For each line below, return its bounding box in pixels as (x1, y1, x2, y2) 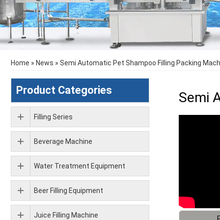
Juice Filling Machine (34, 211, 98, 219)
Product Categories (16, 84, 112, 96)
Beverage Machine (34, 137, 92, 145)
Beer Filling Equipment (34, 187, 103, 194)
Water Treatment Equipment (34, 162, 125, 170)
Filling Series (34, 113, 73, 121)
